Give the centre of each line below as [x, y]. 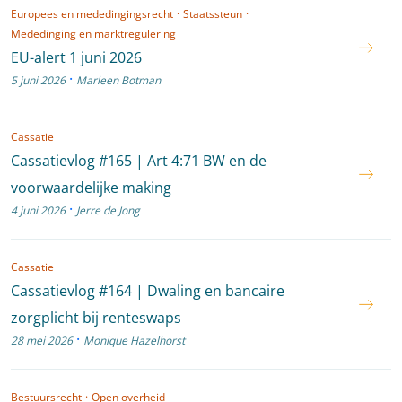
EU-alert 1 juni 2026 [76, 57]
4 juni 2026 [38, 210]
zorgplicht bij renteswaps [96, 318]
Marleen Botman [118, 80]
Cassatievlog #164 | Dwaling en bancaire [148, 291]
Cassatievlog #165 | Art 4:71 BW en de [139, 161]
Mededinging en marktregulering [93, 34]
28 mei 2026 [42, 341]
